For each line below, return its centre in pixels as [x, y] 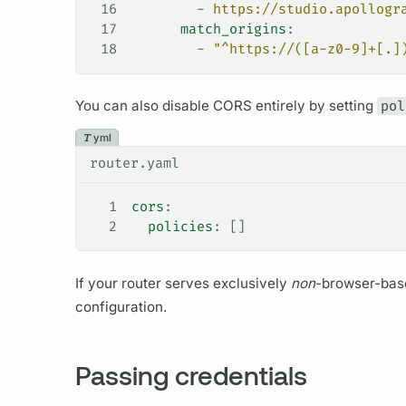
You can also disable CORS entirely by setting [226, 106]
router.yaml [134, 164]
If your [98, 283]
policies [172, 226]
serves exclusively [226, 283]
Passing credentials [191, 375]
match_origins [208, 29]
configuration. [121, 306]
